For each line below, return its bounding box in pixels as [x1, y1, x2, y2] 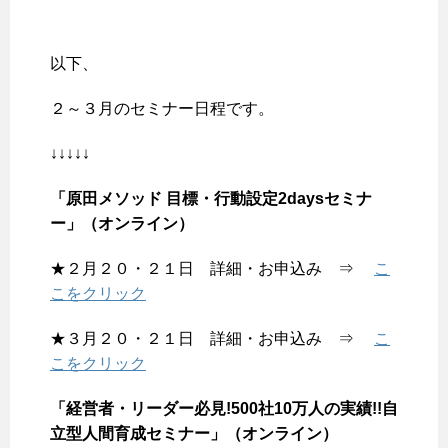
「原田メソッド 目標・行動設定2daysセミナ [50, 190, 372, 208]
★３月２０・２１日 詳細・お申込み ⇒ [50, 330, 374, 348]
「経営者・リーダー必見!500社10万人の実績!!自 [50, 400, 398, 418]
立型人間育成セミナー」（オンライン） [50, 425, 338, 443]
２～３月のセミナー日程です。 [50, 100, 274, 118]
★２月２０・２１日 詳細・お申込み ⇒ [50, 260, 374, 278]
